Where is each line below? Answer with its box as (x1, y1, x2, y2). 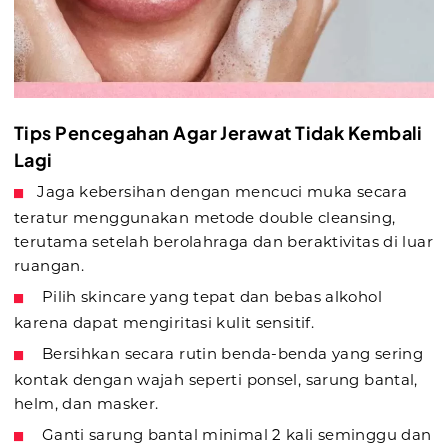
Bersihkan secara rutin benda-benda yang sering (37, 344, 423, 364)
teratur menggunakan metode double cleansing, (14, 208, 396, 228)
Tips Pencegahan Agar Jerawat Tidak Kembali (14, 121, 423, 145)
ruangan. (14, 256, 84, 276)
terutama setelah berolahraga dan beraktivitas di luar (14, 232, 433, 252)
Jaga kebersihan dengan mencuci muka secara (37, 182, 408, 202)
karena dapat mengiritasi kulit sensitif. (14, 313, 314, 333)
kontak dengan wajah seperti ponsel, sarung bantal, (14, 370, 418, 390)
